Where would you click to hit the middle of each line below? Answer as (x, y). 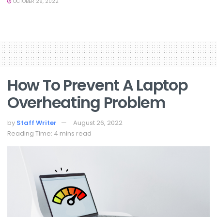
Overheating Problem (86, 102)
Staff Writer (37, 123)
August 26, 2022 (98, 123)
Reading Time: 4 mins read (49, 133)
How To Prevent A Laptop (98, 85)
